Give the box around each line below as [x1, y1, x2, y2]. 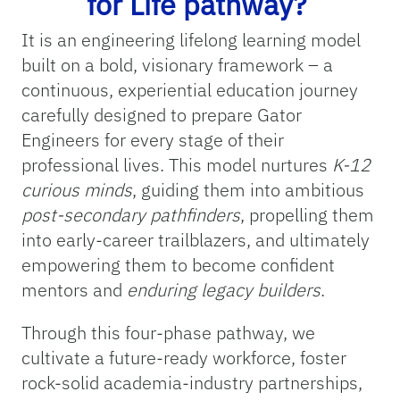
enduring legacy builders [127, 278, 321, 303]
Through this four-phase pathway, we [21, 321, 315, 346]
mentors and [21, 278, 127, 303]
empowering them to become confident [21, 253, 335, 278]
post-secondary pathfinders [21, 203, 240, 228]
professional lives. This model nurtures [21, 153, 332, 178]
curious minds [21, 178, 132, 203]
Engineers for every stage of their [21, 128, 284, 153]
